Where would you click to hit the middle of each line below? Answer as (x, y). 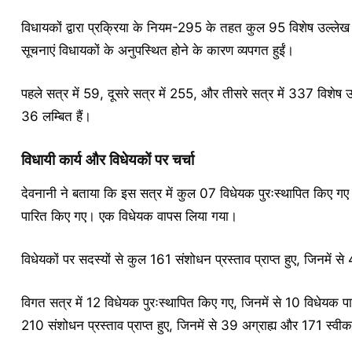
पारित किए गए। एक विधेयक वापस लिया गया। (129, 216)
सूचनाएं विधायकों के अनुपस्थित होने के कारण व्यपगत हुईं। (157, 50)
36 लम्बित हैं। (56, 116)
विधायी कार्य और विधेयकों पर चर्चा (107, 160)
